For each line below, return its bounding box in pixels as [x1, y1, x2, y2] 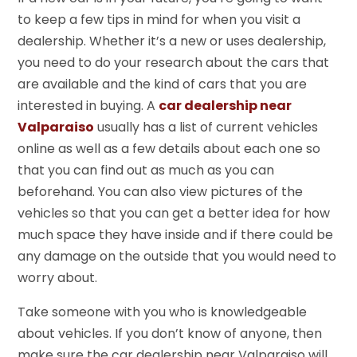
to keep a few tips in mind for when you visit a [18, 10, 301, 29]
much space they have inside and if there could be [18, 225, 334, 244]
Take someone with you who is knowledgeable [18, 302, 308, 321]
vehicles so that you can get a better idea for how [18, 203, 331, 222]
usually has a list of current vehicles [94, 117, 319, 136]
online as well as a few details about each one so [18, 139, 321, 158]
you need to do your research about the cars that [18, 53, 330, 72]
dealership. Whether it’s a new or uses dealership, [18, 31, 327, 50]
